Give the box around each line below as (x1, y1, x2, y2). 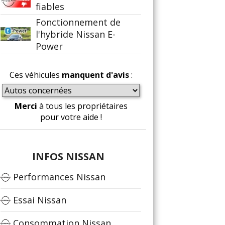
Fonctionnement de (36, 16, 121, 28)
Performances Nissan (13, 171, 105, 183)
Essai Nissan (13, 194, 66, 206)
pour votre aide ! (40, 111, 102, 123)
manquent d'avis (61, 69, 129, 80)
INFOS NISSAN (32, 150, 104, 163)
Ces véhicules (9, 69, 62, 80)
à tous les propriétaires (37, 100, 128, 111)
